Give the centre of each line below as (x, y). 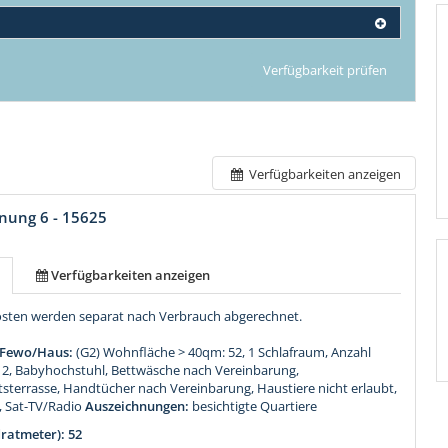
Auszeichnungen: (137, 406)
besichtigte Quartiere (255, 406)
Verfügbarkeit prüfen (324, 70)
